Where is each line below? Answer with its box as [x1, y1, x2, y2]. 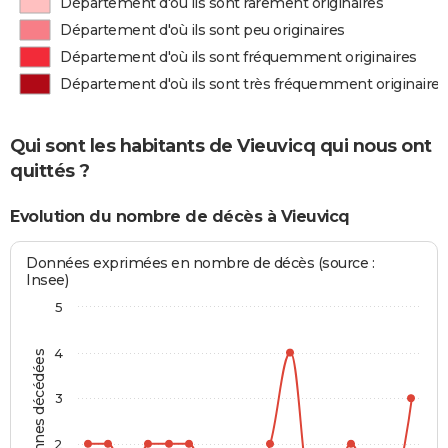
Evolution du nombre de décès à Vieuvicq [10, 207, 350, 227]
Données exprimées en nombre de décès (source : [26, 253, 375, 272]
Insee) [26, 270, 69, 289]
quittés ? [10, 160, 90, 183]
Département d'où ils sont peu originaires [60, 21, 345, 39]
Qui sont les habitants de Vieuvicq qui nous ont [10, 135, 432, 158]
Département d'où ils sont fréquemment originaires [60, 48, 417, 66]
